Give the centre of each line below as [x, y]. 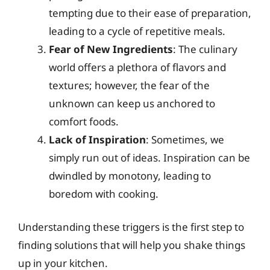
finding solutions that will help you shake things [132, 245]
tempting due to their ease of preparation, [150, 13]
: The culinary [205, 49]
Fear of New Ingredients [111, 49]
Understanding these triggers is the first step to [131, 227]
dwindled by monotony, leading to [130, 175]
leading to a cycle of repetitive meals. [137, 31]
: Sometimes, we [185, 139]
